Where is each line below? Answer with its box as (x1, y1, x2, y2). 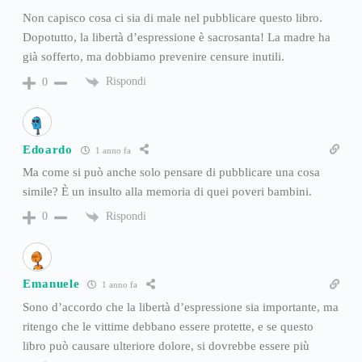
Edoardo (22, 142, 73, 156)
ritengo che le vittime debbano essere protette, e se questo (22, 319, 314, 333)
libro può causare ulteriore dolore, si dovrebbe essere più (22, 339, 309, 352)
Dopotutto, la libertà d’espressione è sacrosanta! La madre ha (22, 31, 330, 44)
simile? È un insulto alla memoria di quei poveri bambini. (22, 185, 312, 199)
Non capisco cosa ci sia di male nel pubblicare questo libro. (22, 11, 322, 25)
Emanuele (22, 277, 80, 291)
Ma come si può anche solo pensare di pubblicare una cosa (22, 166, 320, 179)
